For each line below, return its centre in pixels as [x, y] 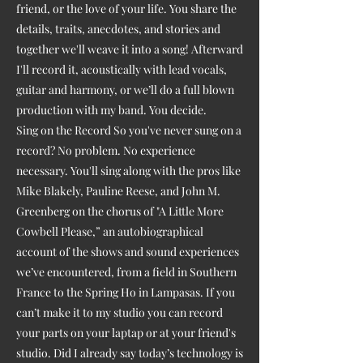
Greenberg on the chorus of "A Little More [120, 211]
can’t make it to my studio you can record [120, 312]
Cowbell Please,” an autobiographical [110, 231]
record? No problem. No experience [106, 150]
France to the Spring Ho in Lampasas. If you [126, 292]
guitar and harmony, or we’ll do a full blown [125, 89]
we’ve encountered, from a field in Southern [126, 271]
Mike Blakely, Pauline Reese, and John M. [118, 190]
